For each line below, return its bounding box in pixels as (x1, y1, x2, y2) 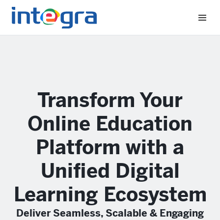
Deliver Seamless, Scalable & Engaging (16, 207, 204, 219)
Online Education (27, 112, 192, 136)
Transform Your (37, 88, 183, 112)
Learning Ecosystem (13, 183, 207, 206)
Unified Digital (40, 159, 180, 183)
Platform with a (36, 136, 184, 159)
